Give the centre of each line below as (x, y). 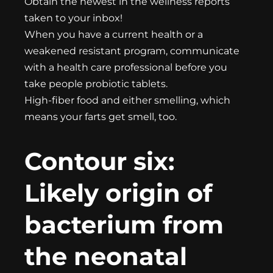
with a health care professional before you (126, 68)
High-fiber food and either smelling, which (127, 101)
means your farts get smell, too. (101, 117)
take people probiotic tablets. (96, 84)
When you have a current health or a (114, 35)
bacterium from (124, 224)
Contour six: (99, 161)
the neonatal (106, 256)
